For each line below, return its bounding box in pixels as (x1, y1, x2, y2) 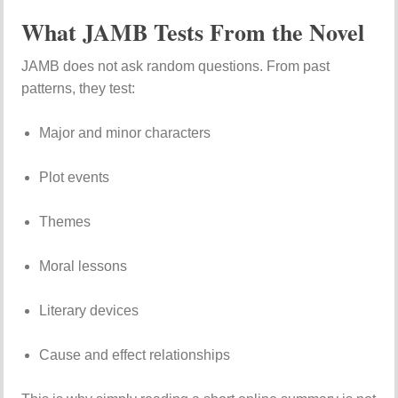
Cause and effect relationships (39, 347, 231, 362)
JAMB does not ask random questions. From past (21, 59, 330, 74)
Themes (39, 214, 92, 229)
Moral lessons (39, 259, 128, 274)
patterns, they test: (21, 81, 136, 96)
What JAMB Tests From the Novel (21, 15, 365, 49)
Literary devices (39, 303, 139, 318)
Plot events (39, 170, 110, 185)
